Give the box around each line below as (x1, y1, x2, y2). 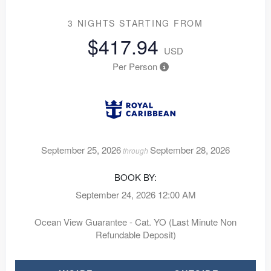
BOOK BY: (114, 170, 157, 183)
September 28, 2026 (150, 143, 230, 156)
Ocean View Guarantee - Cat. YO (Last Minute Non (34, 215, 237, 228)
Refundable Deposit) (95, 227, 176, 241)
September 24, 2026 (75, 188, 155, 201)
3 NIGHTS (68, 16, 119, 29)
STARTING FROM (119, 16, 203, 29)
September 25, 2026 (41, 143, 121, 156)
